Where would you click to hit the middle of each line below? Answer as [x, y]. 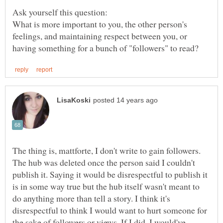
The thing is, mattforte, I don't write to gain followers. [107, 150]
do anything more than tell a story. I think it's [91, 198]
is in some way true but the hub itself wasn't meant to [106, 186]
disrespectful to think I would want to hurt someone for [110, 210]
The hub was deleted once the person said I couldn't [104, 162]
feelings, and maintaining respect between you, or [100, 36]
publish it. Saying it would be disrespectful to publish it [110, 174]
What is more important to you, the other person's [100, 24]
